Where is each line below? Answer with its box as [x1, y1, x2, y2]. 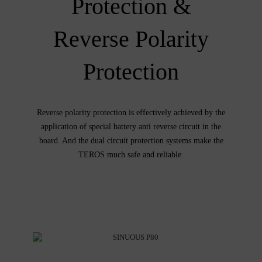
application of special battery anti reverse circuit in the [41, 122, 221, 132]
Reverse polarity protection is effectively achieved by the [37, 108, 225, 118]
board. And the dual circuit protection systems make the [39, 136, 223, 146]
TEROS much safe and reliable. [78, 150, 184, 160]
